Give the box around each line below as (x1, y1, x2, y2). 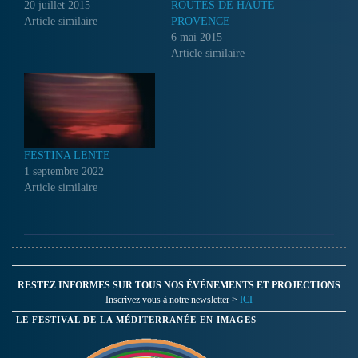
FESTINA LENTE (24, 149, 110, 161)
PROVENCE (171, 15, 230, 28)
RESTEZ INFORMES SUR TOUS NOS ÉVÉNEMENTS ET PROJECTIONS (18, 279, 340, 291)
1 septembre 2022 (24, 165, 104, 177)
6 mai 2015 (171, 31, 222, 44)
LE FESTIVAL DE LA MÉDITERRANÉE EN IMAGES (16, 315, 257, 324)
